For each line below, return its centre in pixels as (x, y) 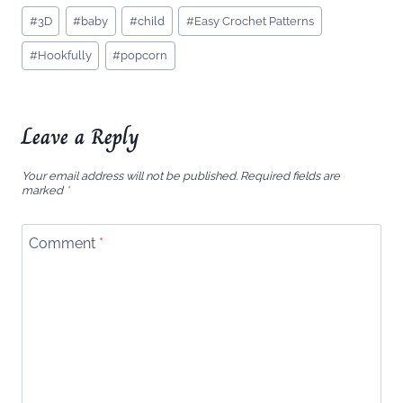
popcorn (144, 56)
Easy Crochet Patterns (254, 21)
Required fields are (290, 175)
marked (44, 190)
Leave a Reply (81, 137)
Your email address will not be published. (130, 175)
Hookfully (64, 56)
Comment (64, 243)
